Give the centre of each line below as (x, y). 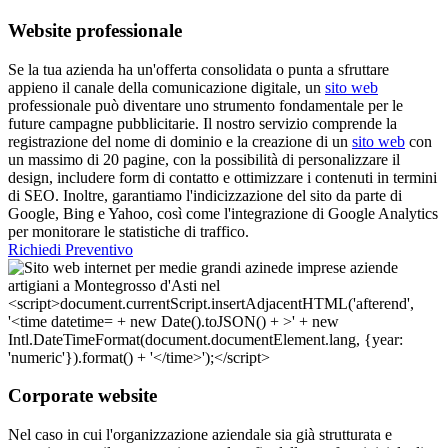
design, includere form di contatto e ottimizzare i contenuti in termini (222, 177)
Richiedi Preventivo (70, 249)
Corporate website (82, 396)
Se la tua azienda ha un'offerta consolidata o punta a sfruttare (198, 69)
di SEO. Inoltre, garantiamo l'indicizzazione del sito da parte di (205, 195)
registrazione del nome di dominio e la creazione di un (180, 141)
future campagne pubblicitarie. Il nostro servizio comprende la (202, 123)
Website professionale (95, 30)
